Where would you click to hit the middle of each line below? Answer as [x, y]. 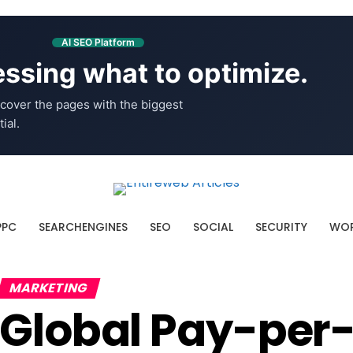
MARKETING [49, 288]
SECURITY [281, 227]
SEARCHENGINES [83, 227]
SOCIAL [213, 227]
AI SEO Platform [98, 42]
